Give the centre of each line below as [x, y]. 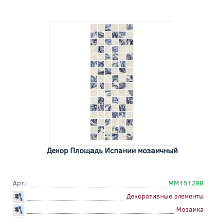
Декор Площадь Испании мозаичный [112, 150]
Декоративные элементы [165, 196]
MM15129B [186, 183]
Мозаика [190, 209]
